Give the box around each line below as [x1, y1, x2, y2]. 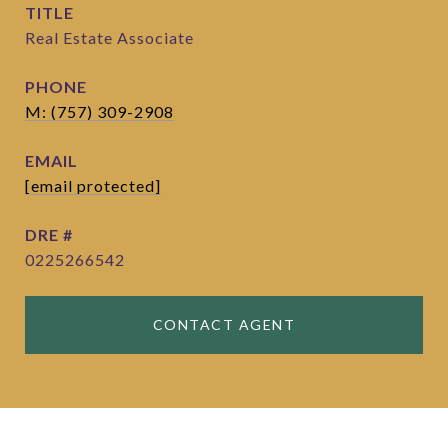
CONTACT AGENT [152, 316, 296, 333]
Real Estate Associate [25, 28, 194, 47]
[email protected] [25, 176, 161, 195]
